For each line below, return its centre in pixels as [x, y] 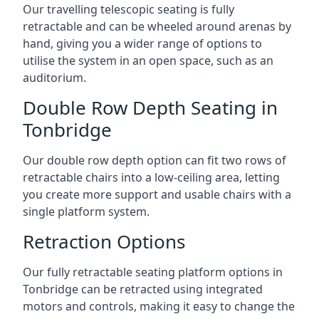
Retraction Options [104, 241]
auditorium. [54, 77]
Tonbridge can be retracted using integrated [143, 289]
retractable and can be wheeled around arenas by [157, 26]
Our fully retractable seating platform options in [153, 272]
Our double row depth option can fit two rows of [155, 160]
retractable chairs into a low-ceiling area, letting [151, 177]
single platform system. [86, 211]
